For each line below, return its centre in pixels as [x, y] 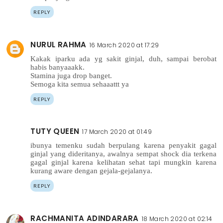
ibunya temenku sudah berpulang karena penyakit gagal [123, 146]
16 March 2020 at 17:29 [124, 45]
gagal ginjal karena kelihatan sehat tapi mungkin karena [123, 163]
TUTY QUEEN [55, 131]
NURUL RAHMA [58, 44]
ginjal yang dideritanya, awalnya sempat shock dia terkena [123, 154]
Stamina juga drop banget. [71, 75]
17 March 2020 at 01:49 [117, 132]
